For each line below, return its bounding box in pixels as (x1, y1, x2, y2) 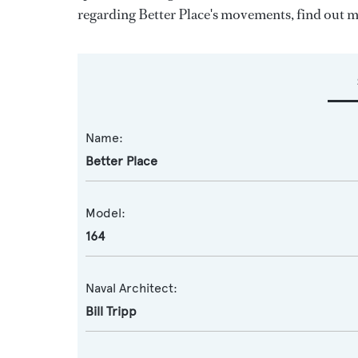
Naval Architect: (86, 280, 177, 296)
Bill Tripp (86, 304, 137, 319)
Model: (86, 205, 125, 221)
